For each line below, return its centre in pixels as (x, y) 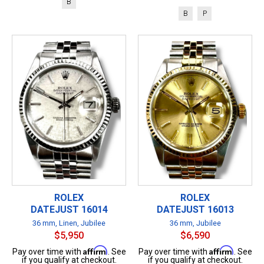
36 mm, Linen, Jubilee (69, 223)
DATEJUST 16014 (69, 209)
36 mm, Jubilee (195, 223)
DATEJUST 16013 (195, 209)
